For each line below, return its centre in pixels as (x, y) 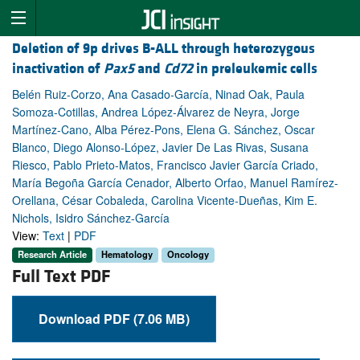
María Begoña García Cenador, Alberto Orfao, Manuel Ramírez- (175, 183)
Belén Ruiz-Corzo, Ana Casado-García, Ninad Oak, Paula (158, 94)
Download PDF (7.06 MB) (162, 318)
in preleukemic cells (255, 69)
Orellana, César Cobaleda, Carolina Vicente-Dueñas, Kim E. (165, 200)
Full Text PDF (61, 276)
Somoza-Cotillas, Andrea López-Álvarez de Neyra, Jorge (156, 112)
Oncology (188, 254)
